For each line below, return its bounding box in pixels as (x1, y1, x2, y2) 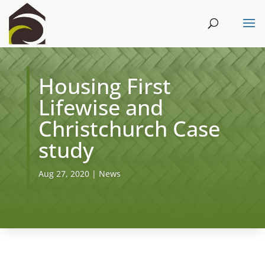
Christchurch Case (38, 114, 220, 143)
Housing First (38, 72, 171, 101)
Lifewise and (38, 93, 163, 122)
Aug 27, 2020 (38, 168, 89, 179)
